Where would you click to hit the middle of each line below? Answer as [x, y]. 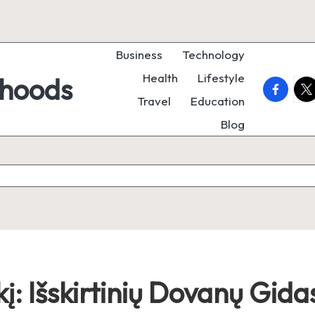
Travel [154, 101]
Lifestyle [221, 78]
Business [139, 54]
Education [218, 101]
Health [160, 78]
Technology [213, 54]
